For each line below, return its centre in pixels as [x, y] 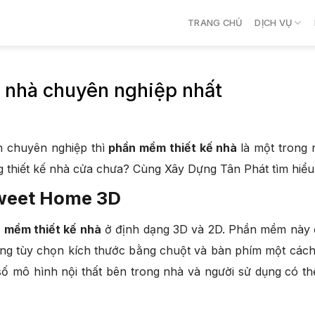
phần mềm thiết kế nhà [175, 148]
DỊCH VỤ [274, 22]
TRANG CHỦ [215, 22]
